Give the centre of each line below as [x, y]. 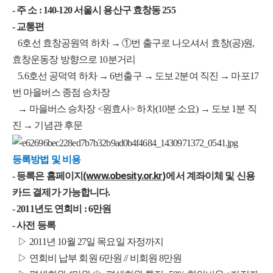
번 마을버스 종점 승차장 [61, 92]
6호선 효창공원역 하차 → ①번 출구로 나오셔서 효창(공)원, [133, 43]
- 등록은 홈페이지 [48, 175]
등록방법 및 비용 [47, 159]
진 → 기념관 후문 [48, 125]
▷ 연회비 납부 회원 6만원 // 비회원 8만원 [97, 258]
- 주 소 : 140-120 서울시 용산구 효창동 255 [94, 10]
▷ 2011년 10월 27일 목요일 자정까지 [88, 241]
